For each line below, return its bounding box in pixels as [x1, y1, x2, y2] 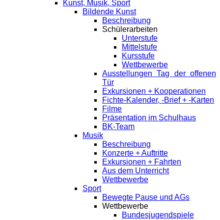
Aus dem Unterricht [102, 166, 169, 175]
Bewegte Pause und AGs [102, 193, 190, 202]
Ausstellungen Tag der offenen [102, 69, 216, 78]
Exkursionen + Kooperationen [102, 87, 206, 96]
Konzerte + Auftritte [102, 149, 168, 158]
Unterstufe [122, 34, 158, 43]
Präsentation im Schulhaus [102, 113, 196, 122]
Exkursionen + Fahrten [102, 158, 181, 166]
